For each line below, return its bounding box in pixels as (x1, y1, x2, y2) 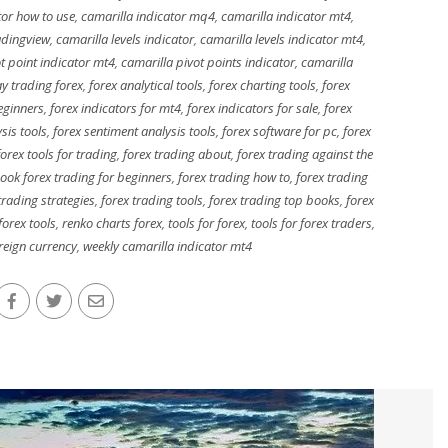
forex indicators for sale (186, 99, 318, 117)
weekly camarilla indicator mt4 (83, 237, 252, 255)
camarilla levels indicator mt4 (200, 30, 363, 48)
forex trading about (123, 145, 231, 163)
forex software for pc (222, 122, 337, 140)
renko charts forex (61, 214, 162, 232)
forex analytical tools (88, 76, 203, 94)
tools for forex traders (250, 214, 372, 232)
